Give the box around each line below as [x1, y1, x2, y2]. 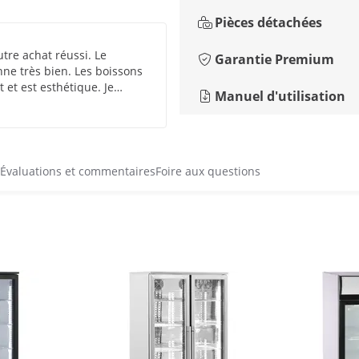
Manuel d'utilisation [215, 87, 345, 105]
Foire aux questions [155, 163, 260, 179]
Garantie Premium [215, 50, 334, 68]
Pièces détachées [215, 14, 322, 31]
